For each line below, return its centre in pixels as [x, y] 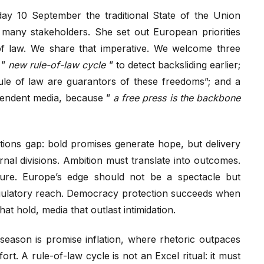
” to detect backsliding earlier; [173, 65]
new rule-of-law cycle [57, 65]
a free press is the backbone [177, 98]
